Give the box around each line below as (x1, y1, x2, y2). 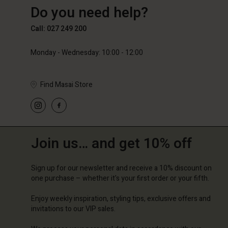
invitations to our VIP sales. (31, 203, 116, 214)
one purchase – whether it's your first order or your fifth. (31, 173, 209, 184)
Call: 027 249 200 (31, 23, 87, 34)
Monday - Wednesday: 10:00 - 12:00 (31, 47, 143, 58)
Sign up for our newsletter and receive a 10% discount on (31, 162, 212, 174)
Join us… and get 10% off (31, 133, 192, 154)
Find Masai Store (40, 79, 93, 90)
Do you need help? (31, 2, 148, 23)
